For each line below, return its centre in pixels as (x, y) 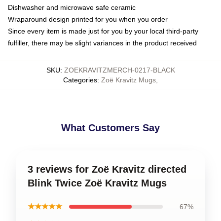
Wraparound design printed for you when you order (88, 19)
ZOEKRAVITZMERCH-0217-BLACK (119, 70)
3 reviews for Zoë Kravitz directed (107, 169)
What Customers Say (110, 128)
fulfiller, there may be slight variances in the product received (102, 43)
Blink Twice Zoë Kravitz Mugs (97, 183)
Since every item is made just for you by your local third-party (103, 31)
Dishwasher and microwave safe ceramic (72, 7)
